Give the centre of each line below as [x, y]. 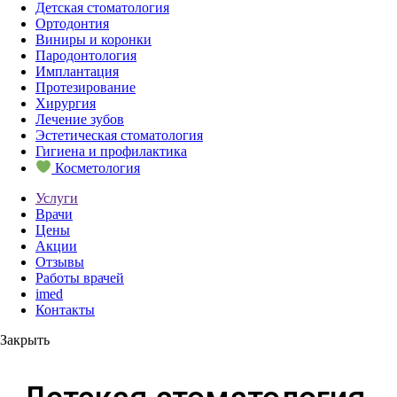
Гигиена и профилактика [111, 152]
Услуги [57, 198]
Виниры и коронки [93, 40]
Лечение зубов [80, 120]
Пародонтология [86, 56]
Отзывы [60, 261]
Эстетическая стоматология [119, 136]
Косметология [96, 167]
